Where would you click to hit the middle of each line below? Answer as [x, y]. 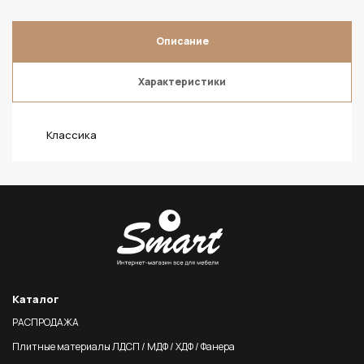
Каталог [36, 299]
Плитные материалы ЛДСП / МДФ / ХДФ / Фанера [123, 347]
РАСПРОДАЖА [45, 322]
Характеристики [182, 82]
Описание [182, 41]
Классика [71, 135]
